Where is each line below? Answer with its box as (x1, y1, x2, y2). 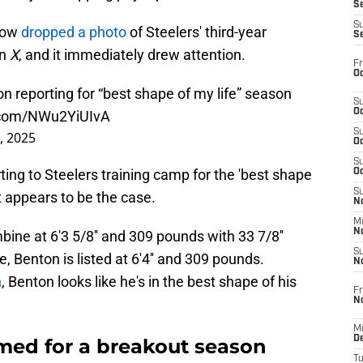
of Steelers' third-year (126, 23, 267, 41)
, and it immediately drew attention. (19, 46, 246, 64)
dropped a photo (18, 23, 126, 41)
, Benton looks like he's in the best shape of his (2, 273, 297, 291)
